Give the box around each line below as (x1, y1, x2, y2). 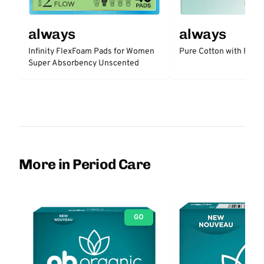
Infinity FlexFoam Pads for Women (28, 47, 154, 57)
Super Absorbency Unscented (28, 58, 139, 68)
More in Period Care (19, 156, 151, 173)
